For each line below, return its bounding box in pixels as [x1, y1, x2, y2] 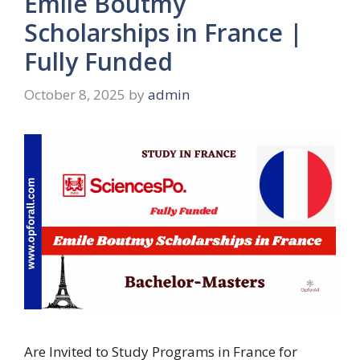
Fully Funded [24, 44, 173, 78]
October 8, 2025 [24, 85, 125, 104]
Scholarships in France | [24, 15, 303, 49]
